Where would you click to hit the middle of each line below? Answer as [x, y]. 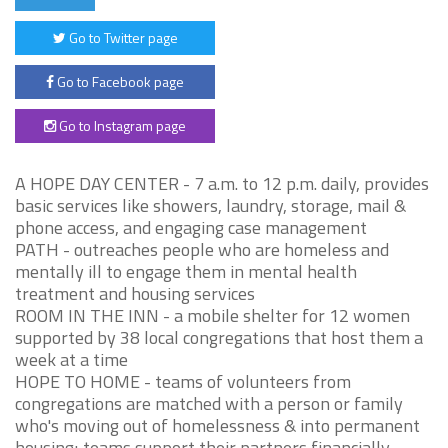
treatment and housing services [135, 293]
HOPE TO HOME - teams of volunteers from [183, 381]
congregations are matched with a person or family [209, 403]
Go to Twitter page [121, 37]
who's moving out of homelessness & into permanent [217, 425]
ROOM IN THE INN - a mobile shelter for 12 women [212, 315]
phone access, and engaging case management [191, 227]
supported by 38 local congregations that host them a [219, 337]
